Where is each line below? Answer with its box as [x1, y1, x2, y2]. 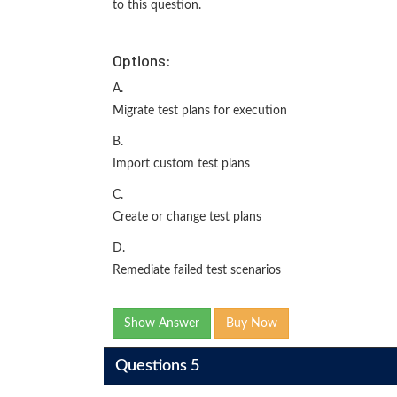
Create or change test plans [113, 211, 261, 223]
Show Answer [124, 317, 199, 330]
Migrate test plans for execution [113, 105, 287, 117]
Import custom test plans [113, 158, 250, 170]
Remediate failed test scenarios [113, 264, 281, 276]
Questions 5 [114, 357, 199, 374]
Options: [113, 51, 171, 70]
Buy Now [226, 317, 277, 330]
